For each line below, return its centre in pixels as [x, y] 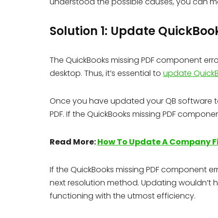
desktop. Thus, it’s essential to [106, 73]
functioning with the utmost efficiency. [123, 196]
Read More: [73, 142]
